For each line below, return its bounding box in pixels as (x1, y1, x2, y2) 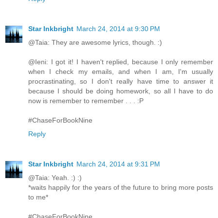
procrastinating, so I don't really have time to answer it (28, 77, 213, 85)
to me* (28, 193, 48, 201)
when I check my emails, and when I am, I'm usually (28, 67, 213, 75)
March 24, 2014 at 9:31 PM (76, 160, 160, 168)
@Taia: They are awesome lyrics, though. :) (28, 38, 162, 46)
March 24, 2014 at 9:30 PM (76, 24, 160, 33)
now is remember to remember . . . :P (28, 96, 144, 105)
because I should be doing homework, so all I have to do (28, 87, 213, 95)
